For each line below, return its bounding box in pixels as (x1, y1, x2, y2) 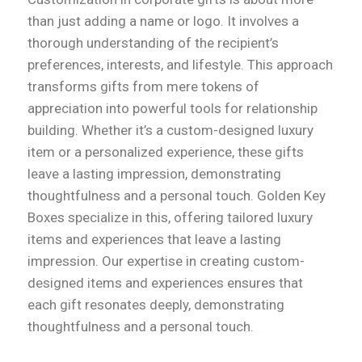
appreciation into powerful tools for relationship (27, 100, 318, 117)
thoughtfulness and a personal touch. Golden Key (27, 187, 326, 204)
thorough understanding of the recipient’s (27, 35, 279, 52)
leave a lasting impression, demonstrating (27, 166, 281, 183)
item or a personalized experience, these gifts (27, 144, 304, 161)
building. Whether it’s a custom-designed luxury (27, 122, 314, 139)
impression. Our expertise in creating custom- (27, 253, 305, 270)
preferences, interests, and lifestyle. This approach (27, 57, 333, 74)
